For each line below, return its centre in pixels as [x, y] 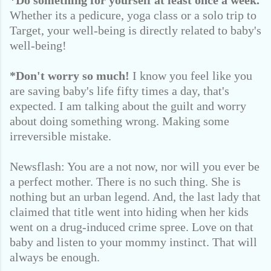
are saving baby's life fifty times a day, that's [119, 91]
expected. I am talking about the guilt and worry [128, 106]
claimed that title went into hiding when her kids [129, 212]
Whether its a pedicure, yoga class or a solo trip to [133, 15]
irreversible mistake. [60, 136]
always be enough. [55, 257]
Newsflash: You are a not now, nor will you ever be [135, 166]
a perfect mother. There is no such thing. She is [125, 181]
